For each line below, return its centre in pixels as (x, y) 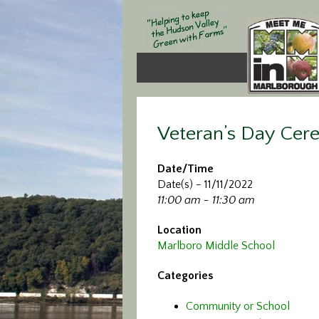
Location (179, 230)
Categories (185, 276)
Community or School (238, 306)
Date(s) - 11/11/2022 (205, 184)
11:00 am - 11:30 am (206, 200)
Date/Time (185, 169)
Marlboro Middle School (216, 246)
